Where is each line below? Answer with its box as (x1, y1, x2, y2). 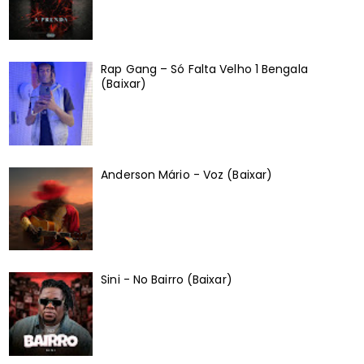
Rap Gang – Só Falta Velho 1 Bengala (101, 60, 308, 77)
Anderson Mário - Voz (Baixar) (101, 166, 273, 183)
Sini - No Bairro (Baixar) (101, 271, 232, 288)
